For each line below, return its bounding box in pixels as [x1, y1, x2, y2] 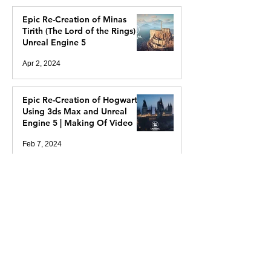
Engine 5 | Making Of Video [22, 117, 133, 128]
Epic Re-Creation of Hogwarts [22, 94, 141, 105]
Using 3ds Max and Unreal [22, 106, 127, 117]
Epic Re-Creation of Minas [22, 14, 126, 25]
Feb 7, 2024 [22, 140, 62, 148]
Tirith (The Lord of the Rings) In [22, 25, 145, 36]
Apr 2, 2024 [22, 59, 60, 68]
